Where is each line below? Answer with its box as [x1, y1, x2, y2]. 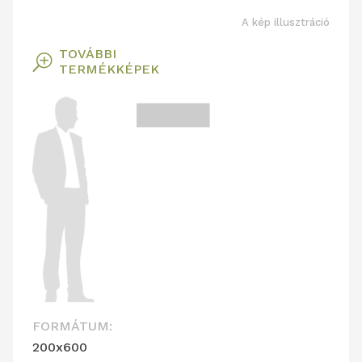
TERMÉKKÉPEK [59, 61, 159, 78]
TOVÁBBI [59, 46, 116, 62]
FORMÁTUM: [32, 318, 112, 334]
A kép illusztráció [242, 16, 330, 29]
